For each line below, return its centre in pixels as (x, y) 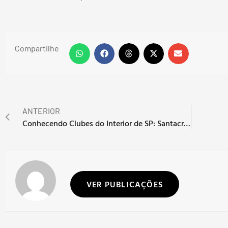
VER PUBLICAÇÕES (125, 184)
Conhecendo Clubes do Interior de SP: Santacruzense (187, 123)
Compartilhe (37, 48)
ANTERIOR (41, 111)
